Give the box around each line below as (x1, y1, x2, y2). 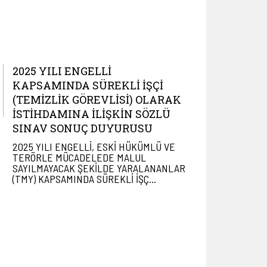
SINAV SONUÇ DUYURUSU (13, 121, 153, 135)
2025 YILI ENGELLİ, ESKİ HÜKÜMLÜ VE (13, 140, 175, 153)
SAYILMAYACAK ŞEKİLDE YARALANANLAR (13, 162, 185, 175)
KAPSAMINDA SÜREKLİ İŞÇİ (13, 78, 163, 92)
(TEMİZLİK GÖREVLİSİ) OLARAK (13, 92, 181, 107)
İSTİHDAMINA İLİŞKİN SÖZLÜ (13, 107, 170, 121)
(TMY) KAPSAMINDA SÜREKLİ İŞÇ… (13, 172, 156, 185)
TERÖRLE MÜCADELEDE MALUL (13, 151, 146, 164)
